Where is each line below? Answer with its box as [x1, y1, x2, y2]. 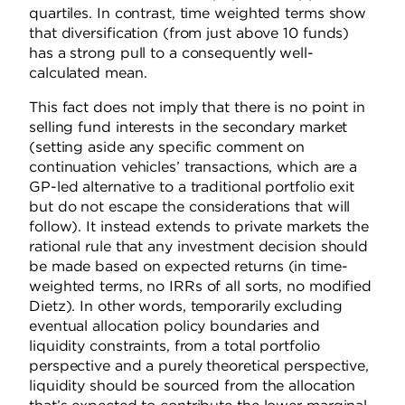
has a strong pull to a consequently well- [29, 44, 314, 62]
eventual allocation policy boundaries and [29, 317, 320, 335]
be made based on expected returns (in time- [29, 258, 348, 276]
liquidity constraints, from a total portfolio [29, 337, 320, 355]
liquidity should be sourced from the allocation [29, 377, 356, 395]
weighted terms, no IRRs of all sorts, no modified [29, 278, 372, 296]
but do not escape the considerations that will [29, 198, 351, 216]
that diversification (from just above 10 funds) [29, 24, 350, 42]
